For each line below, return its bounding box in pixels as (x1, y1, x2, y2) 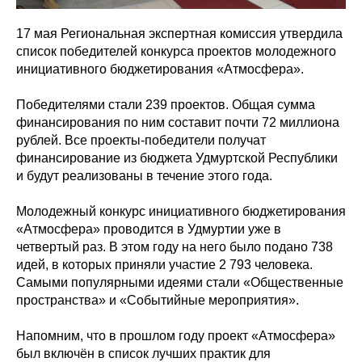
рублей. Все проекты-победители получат (16, 133, 266, 147)
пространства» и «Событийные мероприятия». (16, 293, 299, 307)
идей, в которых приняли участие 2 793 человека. (16, 258, 313, 271)
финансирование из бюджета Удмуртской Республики (16, 151, 338, 165)
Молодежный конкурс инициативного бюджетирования (16, 204, 346, 218)
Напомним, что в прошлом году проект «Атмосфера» (16, 329, 335, 343)
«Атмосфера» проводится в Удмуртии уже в (16, 222, 281, 236)
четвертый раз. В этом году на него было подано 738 (16, 240, 333, 254)
